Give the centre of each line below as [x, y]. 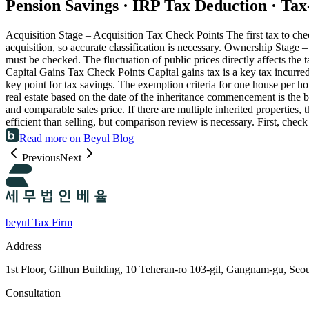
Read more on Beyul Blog [77, 138]
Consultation [33, 293]
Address [23, 246]
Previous [41, 157]
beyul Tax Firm [39, 223]
